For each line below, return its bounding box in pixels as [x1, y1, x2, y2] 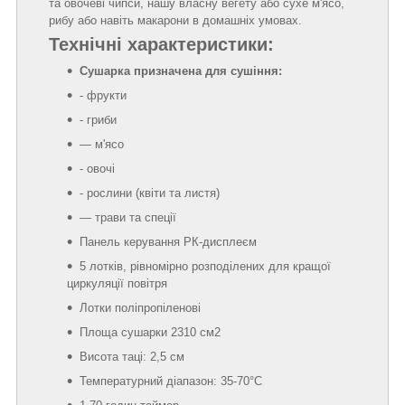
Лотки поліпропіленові [80, 300, 201, 315]
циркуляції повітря [67, 276, 167, 290]
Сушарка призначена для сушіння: [80, 63, 282, 78]
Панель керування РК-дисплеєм [80, 234, 257, 249]
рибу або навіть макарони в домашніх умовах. [49, 13, 302, 27]
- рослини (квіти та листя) [80, 185, 220, 200]
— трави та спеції [80, 210, 176, 224]
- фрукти [80, 88, 127, 102]
